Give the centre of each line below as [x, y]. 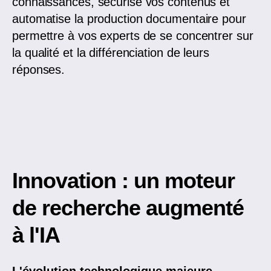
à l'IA [36, 235]
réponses [37, 70]
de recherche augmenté [128, 208]
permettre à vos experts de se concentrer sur [133, 36]
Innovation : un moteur [123, 181]
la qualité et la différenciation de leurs [111, 53]
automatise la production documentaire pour [129, 19]
